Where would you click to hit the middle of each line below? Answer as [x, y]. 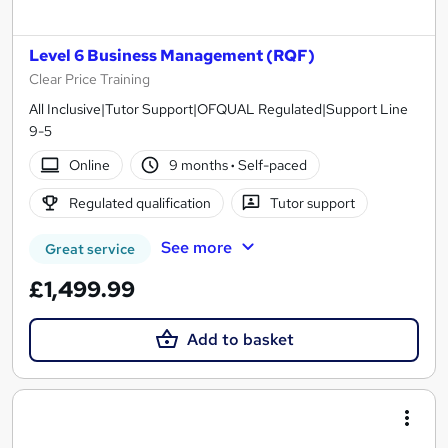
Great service [90, 249]
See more [196, 248]
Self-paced [271, 164]
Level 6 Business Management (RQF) [172, 56]
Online [89, 164]
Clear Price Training [89, 79]
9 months [200, 164]
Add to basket [240, 340]
